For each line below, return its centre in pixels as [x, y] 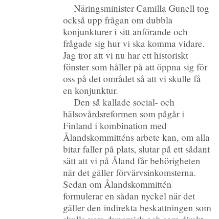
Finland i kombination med [115, 125]
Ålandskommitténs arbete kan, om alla [137, 137]
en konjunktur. [91, 90]
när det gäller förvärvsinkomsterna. [130, 172]
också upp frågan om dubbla [118, 20]
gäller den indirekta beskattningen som [137, 207]
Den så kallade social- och [124, 102]
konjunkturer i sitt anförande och [126, 31]
